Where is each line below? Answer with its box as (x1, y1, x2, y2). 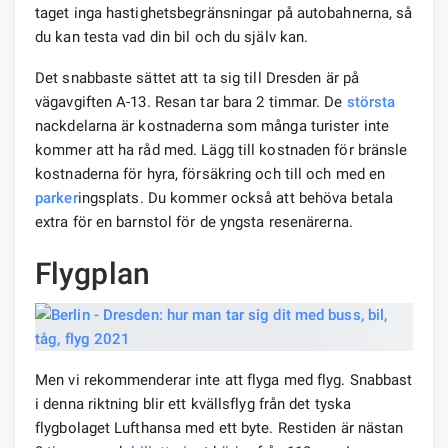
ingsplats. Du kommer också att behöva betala (77, 188, 394, 207)
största (346, 92, 396, 111)
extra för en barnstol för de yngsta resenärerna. (35, 212, 353, 231)
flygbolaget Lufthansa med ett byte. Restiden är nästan (35, 418, 404, 437)
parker (35, 188, 78, 207)
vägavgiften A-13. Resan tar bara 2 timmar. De (35, 92, 347, 111)
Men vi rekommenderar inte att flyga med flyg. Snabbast (35, 370, 413, 389)
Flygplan (35, 255, 150, 291)
